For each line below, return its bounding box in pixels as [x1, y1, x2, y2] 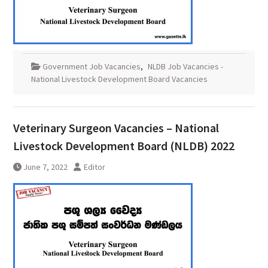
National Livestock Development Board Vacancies [31, 74, 208, 85]
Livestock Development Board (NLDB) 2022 [13, 138, 234, 154]
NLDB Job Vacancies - [147, 61, 223, 72]
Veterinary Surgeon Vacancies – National [13, 120, 219, 136]
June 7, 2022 [23, 162, 68, 173]
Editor [83, 162, 105, 173]
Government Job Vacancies [42, 61, 141, 72]
